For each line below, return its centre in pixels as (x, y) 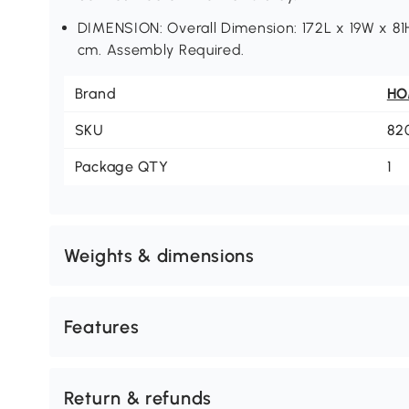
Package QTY (121, 167)
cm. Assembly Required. (161, 50)
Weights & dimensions (159, 256)
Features (101, 327)
